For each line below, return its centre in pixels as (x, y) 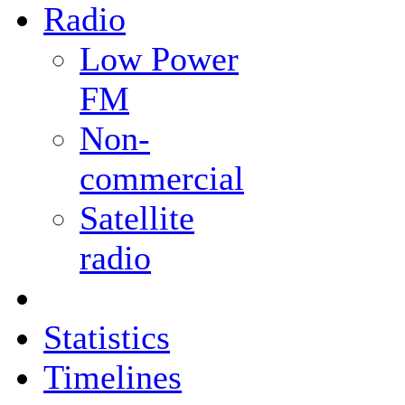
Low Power (159, 59)
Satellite (137, 218)
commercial (162, 178)
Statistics (107, 337)
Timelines (113, 377)
